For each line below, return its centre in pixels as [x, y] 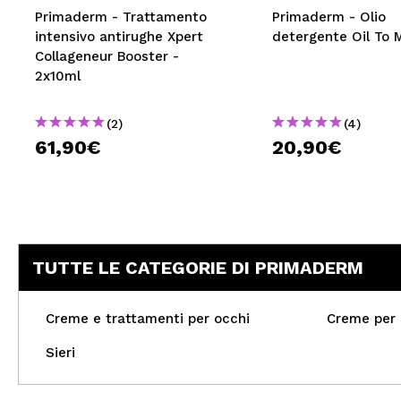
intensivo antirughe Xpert [119, 37]
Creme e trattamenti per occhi [148, 319]
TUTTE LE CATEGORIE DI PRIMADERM [198, 268]
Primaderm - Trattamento [121, 17]
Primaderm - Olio [328, 17]
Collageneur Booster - [107, 56]
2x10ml [58, 76]
